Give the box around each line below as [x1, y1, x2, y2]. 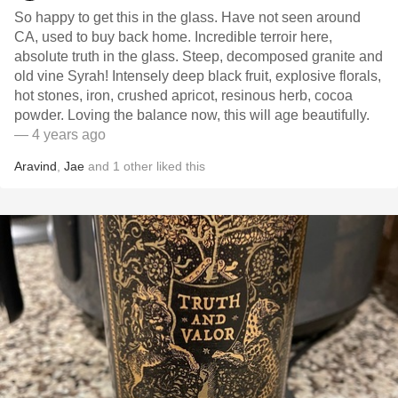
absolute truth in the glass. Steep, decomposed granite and [14, 49, 383, 64]
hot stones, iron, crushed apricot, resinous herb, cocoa [14, 88, 353, 103]
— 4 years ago [14, 127, 106, 142]
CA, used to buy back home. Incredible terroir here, [14, 29, 332, 44]
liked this [153, 159, 205, 173]
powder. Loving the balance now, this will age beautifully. [14, 107, 370, 123]
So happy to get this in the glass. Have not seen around [14, 10, 361, 25]
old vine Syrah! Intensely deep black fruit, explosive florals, [14, 68, 381, 84]
